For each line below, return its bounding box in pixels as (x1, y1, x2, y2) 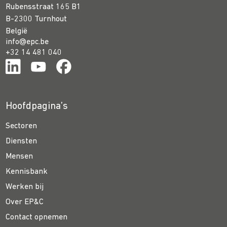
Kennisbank (6, 168, 48, 176)
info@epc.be (6, 38, 49, 47)
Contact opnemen (6, 213, 68, 222)
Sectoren (6, 122, 37, 131)
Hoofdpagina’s (6, 101, 68, 112)
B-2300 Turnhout (6, 15, 67, 24)
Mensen (6, 153, 33, 161)
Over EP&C (6, 198, 44, 207)
